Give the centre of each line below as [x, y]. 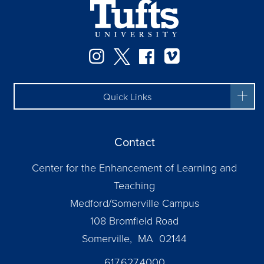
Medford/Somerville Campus [134, 203]
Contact [134, 142]
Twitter [159, 55]
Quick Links [127, 97]
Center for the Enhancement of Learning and [134, 167]
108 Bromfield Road [134, 220]
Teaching [134, 185]
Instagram [146, 55]
